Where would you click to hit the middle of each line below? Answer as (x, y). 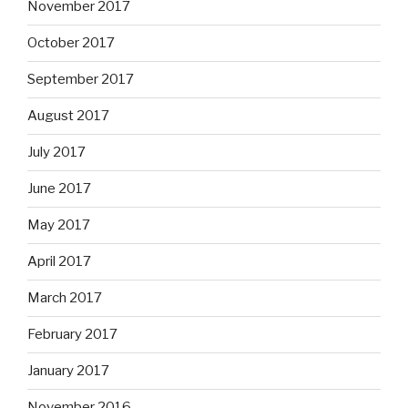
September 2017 (81, 80)
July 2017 (56, 153)
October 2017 (71, 43)
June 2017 (59, 189)
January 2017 (68, 371)
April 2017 (59, 262)
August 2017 (68, 116)
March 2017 (65, 298)
